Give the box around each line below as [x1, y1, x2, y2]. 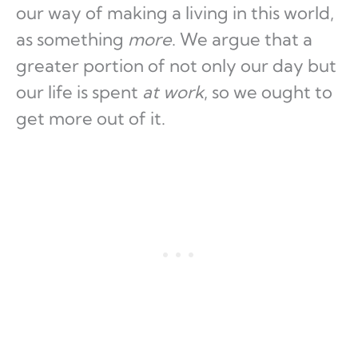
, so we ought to [204, 81, 332, 104]
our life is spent [16, 81, 142, 104]
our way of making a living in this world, [16, 2, 334, 25]
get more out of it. [16, 107, 165, 130]
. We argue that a [172, 28, 312, 51]
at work [142, 81, 204, 104]
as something [16, 28, 128, 51]
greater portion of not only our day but [16, 54, 336, 78]
